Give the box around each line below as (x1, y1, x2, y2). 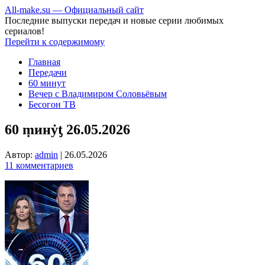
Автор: (5, 149, 35, 160)
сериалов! (5, 26, 44, 36)
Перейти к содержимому (5, 37, 105, 47)
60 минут (28, 78, 66, 88)
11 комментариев (5, 160, 73, 170)
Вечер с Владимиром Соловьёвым (28, 89, 167, 99)
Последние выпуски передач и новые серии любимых (5, 15, 224, 25)
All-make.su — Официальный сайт (5, 5, 144, 15)
